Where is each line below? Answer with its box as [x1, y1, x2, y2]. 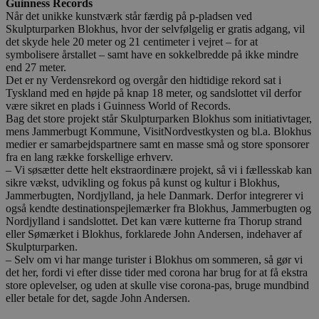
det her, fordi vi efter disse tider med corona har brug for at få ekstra [6, 266, 308, 278]
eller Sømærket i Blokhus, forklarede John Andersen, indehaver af [6, 227, 302, 240]
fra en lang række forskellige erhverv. [6, 150, 173, 163]
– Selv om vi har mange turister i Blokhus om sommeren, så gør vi [6, 253, 303, 266]
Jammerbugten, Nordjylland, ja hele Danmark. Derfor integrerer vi [6, 189, 303, 202]
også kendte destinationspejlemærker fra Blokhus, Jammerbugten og [6, 202, 311, 214]
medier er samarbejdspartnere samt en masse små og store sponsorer [6, 137, 309, 150]
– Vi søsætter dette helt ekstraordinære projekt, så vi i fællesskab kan [6, 163, 312, 176]
